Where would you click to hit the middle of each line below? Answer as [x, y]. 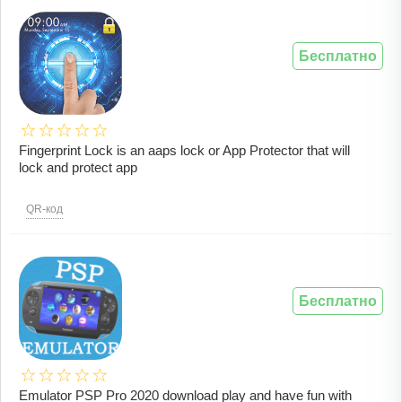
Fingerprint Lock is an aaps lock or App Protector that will [184, 151]
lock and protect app [78, 168]
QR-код [44, 210]
